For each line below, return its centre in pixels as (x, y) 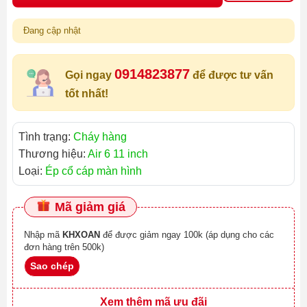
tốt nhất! (87, 94)
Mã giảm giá (88, 207)
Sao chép (52, 266)
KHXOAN (81, 235)
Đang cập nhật (52, 31)
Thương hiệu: (53, 154)
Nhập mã (43, 235)
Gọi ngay (90, 75)
